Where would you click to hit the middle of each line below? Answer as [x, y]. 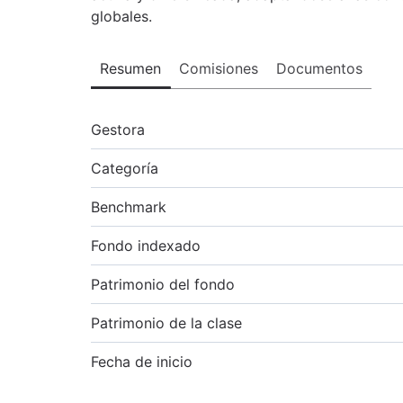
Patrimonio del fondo [163, 285]
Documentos [319, 69]
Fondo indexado [146, 246]
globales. [121, 17]
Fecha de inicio [142, 362]
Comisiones [219, 69]
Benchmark [129, 207]
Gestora [118, 130]
